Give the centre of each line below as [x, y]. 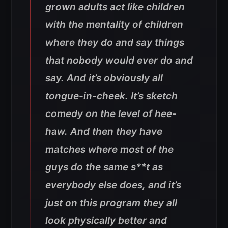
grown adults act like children [115, 7]
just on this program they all [111, 203]
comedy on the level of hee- [111, 114]
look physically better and [106, 221]
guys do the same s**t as [104, 167]
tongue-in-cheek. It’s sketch [111, 96]
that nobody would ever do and [119, 61]
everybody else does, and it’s [113, 185]
